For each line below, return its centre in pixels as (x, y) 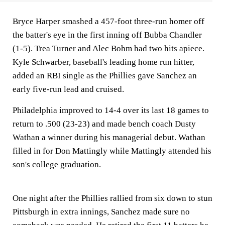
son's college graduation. (57, 164)
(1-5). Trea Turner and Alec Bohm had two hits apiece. (108, 48)
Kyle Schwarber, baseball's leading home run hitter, (103, 62)
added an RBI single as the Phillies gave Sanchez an (105, 76)
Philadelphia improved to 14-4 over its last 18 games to (111, 110)
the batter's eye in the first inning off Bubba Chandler (107, 35)
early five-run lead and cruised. (68, 89)
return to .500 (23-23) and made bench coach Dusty (104, 124)
